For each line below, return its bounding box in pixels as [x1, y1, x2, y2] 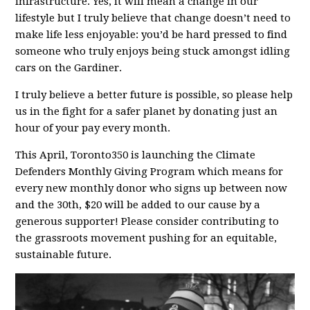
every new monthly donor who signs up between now [15, 182, 288, 194]
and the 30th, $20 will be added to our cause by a [15, 199, 261, 211]
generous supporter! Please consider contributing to [15, 215, 280, 228]
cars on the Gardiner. [15, 62, 122, 74]
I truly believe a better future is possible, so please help [15, 89, 293, 101]
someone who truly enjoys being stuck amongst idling [15, 45, 291, 57]
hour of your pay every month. [15, 122, 171, 134]
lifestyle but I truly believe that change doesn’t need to [15, 12, 291, 24]
